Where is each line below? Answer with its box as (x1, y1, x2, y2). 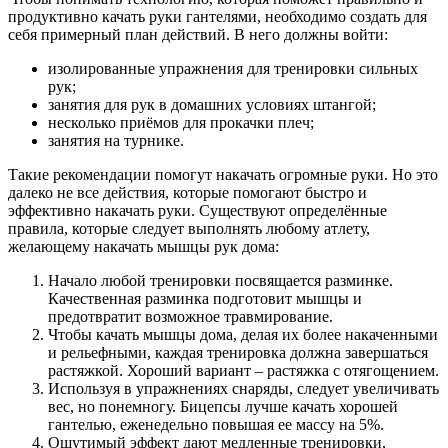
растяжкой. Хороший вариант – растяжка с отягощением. (48, 362, 439, 380)
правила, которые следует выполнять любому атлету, (8, 220, 370, 238)
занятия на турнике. (48, 132, 184, 150)
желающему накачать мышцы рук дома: (8, 238, 279, 256)
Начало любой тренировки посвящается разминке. (48, 272, 393, 290)
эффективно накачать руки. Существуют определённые (8, 202, 387, 220)
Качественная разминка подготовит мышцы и (48, 290, 362, 308)
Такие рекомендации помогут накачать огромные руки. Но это (8, 166, 438, 184)
